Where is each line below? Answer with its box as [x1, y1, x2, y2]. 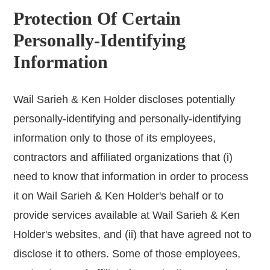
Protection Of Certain [13, 8, 181, 29]
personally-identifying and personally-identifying [13, 113, 242, 125]
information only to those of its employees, [13, 132, 216, 145]
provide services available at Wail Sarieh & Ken [13, 209, 240, 222]
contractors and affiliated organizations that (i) [13, 151, 233, 164]
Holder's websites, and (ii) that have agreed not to [13, 228, 252, 241]
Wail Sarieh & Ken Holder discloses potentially [13, 93, 236, 106]
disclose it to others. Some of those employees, [13, 248, 241, 260]
